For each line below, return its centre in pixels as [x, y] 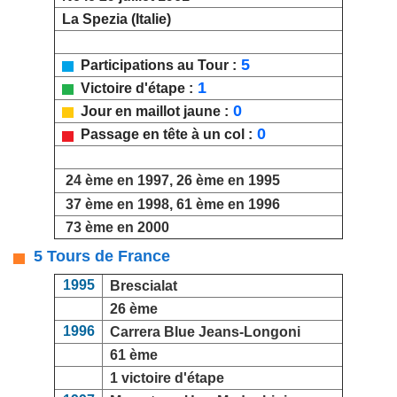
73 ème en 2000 [117, 228]
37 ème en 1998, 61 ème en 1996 [173, 205]
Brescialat [144, 286]
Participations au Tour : [155, 66]
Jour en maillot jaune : [151, 112]
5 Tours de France [97, 257]
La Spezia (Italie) [113, 19]
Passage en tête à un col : [163, 135]
